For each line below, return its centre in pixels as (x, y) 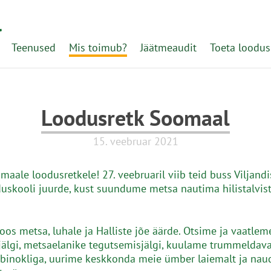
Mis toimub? (98, 48)
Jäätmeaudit (168, 48)
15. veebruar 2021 (135, 142)
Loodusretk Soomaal (135, 118)
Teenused (34, 48)
